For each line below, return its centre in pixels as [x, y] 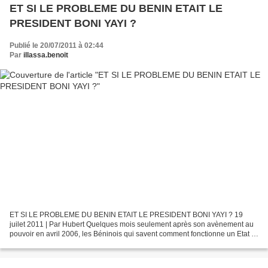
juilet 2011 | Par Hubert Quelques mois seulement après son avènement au [132, 225]
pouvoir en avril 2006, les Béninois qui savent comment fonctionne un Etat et [133, 234]
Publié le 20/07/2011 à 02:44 [57, 45]
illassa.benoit [46, 55]
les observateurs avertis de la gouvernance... [82, 244]
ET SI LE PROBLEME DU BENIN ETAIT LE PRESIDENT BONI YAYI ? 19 [126, 215]
